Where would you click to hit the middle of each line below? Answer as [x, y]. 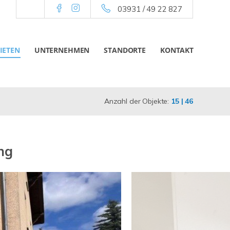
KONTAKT [177, 50]
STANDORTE [125, 50]
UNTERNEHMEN [62, 50]
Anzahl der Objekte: [137, 101]
